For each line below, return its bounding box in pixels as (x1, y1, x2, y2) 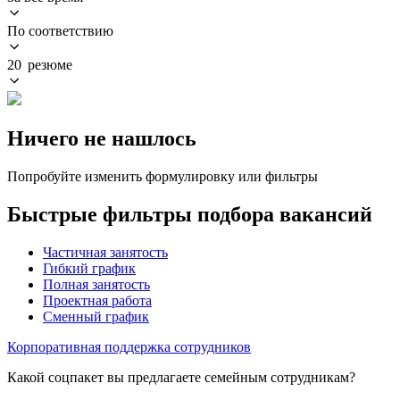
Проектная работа (43, 292, 152, 308)
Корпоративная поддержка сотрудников (7, 338, 251, 354)
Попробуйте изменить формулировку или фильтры (7, 168, 318, 184)
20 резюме (7, 56, 72, 72)
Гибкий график (43, 260, 136, 276)
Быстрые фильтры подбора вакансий (7, 202, 372, 226)
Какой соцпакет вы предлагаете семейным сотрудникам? (7, 369, 355, 385)
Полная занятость (43, 276, 150, 292)
